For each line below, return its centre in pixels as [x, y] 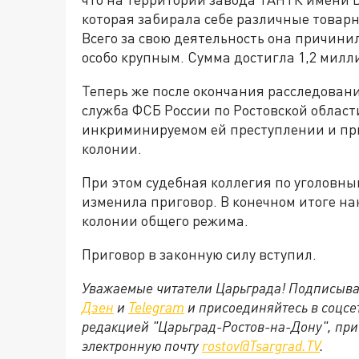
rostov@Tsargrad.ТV [261, 346]
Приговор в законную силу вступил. [199, 254]
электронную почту [142, 346]
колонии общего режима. [165, 221]
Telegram [156, 307]
